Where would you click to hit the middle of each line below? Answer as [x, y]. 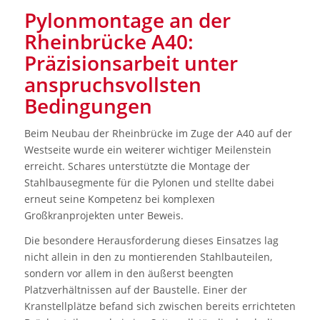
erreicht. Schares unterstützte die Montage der [137, 166]
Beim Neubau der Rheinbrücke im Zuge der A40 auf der [158, 134]
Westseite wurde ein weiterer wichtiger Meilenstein [147, 150]
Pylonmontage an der [127, 20]
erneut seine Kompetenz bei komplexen [119, 199]
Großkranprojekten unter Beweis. [104, 216]
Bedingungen [88, 106]
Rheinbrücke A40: [109, 42]
